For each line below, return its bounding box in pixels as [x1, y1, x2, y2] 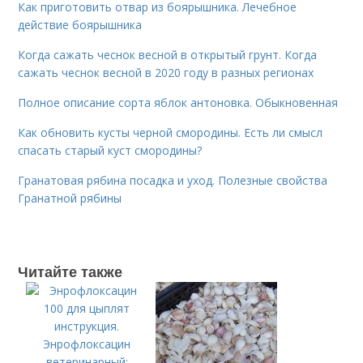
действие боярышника [18, 17, 143, 32]
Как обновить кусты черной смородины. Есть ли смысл [18, 125, 323, 140]
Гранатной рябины [18, 190, 122, 206]
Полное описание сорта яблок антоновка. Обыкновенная [18, 95, 339, 110]
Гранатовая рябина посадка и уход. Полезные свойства [18, 173, 328, 188]
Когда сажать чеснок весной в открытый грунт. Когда [18, 47, 318, 62]
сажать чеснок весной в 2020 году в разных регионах [18, 65, 314, 80]
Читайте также [18, 261, 123, 282]
